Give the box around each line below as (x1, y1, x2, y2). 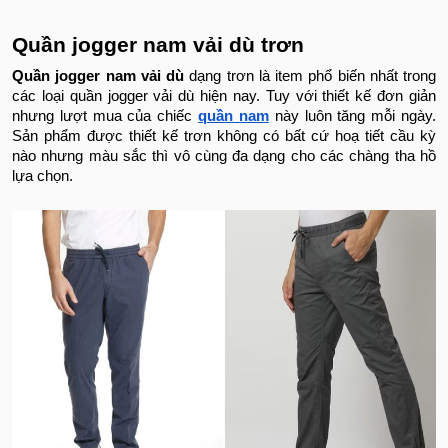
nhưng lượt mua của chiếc (12, 108, 199, 125)
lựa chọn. (12, 168, 77, 185)
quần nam (198, 108, 269, 125)
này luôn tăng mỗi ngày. (268, 108, 437, 125)
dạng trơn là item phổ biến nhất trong (184, 68, 436, 85)
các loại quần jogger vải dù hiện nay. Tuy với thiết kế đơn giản (12, 88, 436, 105)
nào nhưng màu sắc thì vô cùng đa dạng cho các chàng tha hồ (12, 148, 436, 165)
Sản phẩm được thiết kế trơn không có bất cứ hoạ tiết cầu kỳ (12, 128, 436, 145)
